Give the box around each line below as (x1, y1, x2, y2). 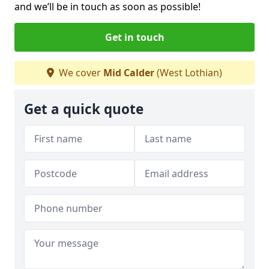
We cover (56, 65, 103, 79)
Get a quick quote (24, 99, 144, 118)
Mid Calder (103, 65, 154, 79)
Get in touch (104, 30, 165, 44)
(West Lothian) (154, 65, 222, 79)
